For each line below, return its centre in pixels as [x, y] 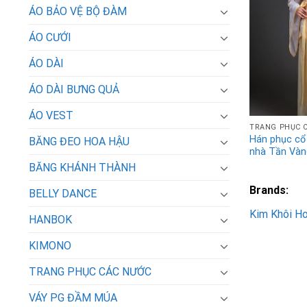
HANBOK [50, 220]
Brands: [269, 190]
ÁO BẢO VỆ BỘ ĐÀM [78, 12]
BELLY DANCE [63, 194]
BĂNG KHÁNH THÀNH [82, 168]
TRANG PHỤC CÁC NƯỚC [90, 272]
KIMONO [50, 246]
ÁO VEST [51, 116]
